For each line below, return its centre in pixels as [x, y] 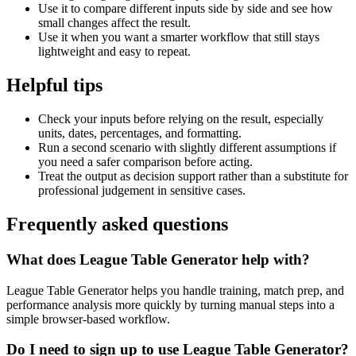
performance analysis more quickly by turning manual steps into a [170, 304]
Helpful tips [54, 85]
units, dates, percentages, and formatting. [140, 133]
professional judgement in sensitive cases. [142, 191]
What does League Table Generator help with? [158, 259]
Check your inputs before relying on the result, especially [181, 119]
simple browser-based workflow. [88, 319]
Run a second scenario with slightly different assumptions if [187, 148]
